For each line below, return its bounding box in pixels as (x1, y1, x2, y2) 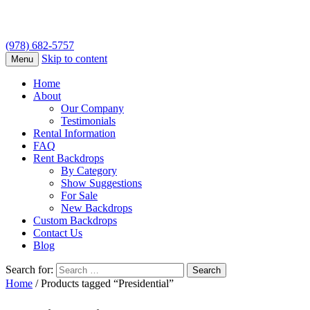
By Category (61, 165, 117, 177)
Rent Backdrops (33, 152, 104, 165)
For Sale (61, 190, 98, 202)
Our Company (61, 102, 124, 115)
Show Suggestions (61, 177, 142, 190)
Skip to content (42, 53, 107, 65)
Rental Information (33, 127, 116, 140)
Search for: (6, 264, 53, 276)
